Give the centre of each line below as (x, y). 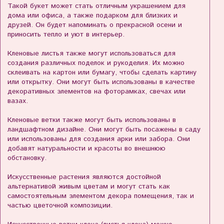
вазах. (18, 101)
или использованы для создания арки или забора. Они (99, 139)
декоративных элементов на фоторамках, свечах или (96, 92)
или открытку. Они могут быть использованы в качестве (101, 82)
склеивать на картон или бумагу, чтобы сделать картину (102, 73)
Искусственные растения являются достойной (84, 177)
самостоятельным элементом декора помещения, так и (101, 196)
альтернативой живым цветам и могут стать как (89, 187)
